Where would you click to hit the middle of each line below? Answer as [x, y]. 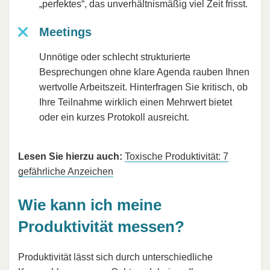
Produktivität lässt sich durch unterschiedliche [115, 257]
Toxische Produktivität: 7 [177, 157]
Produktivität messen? [101, 227]
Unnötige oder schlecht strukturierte [115, 57]
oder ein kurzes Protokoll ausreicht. [114, 118]
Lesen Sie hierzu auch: [70, 157]
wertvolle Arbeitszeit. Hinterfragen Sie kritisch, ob [143, 87]
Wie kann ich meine [90, 205]
